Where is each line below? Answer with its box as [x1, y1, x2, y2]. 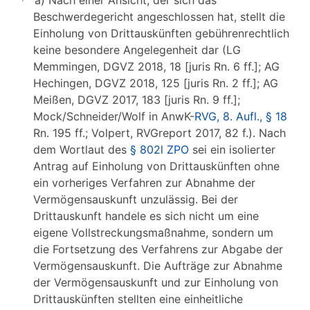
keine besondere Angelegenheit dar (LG [33, 43, 241, 57]
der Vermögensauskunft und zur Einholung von [33, 275, 278, 289]
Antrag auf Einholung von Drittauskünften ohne [33, 159, 280, 173]
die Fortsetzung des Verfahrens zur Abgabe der [33, 242, 283, 256]
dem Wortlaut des [33, 143, 130, 156]
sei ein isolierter [189, 143, 275, 156]
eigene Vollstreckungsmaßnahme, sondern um [33, 226, 273, 239]
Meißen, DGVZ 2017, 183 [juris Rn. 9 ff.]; [33, 93, 240, 107]
